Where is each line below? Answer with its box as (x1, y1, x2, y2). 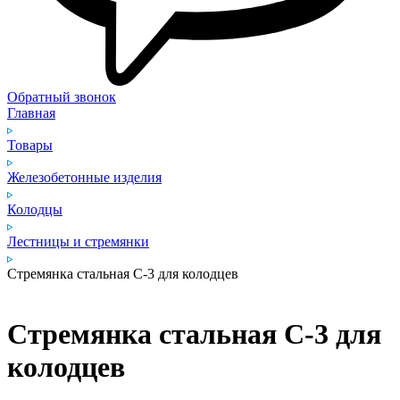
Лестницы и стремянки (7, 234, 149, 250)
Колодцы (7, 202, 62, 218)
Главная (7, 105, 55, 121)
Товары (7, 137, 53, 154)
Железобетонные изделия (7, 170, 162, 186)
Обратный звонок (7, 89, 116, 105)
